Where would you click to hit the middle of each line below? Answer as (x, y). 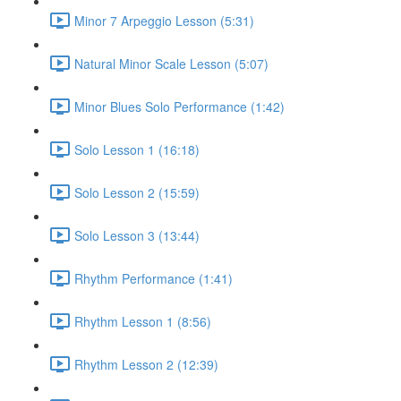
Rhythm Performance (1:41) (154, 278)
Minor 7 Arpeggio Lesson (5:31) (164, 20)
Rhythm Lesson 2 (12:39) (146, 364)
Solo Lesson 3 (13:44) (137, 235)
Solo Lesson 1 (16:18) (137, 149)
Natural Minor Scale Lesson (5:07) (171, 63)
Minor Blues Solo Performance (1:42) (179, 106)
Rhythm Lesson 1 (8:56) (143, 321)
